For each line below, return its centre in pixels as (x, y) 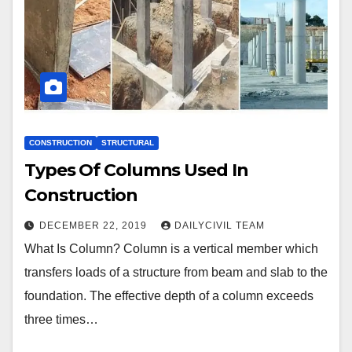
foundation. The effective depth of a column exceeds (169, 295)
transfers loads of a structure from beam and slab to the (176, 272)
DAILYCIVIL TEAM (220, 225)
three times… (61, 319)
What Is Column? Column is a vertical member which (171, 248)
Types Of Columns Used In (136, 170)
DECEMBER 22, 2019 (95, 225)
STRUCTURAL (128, 142)
